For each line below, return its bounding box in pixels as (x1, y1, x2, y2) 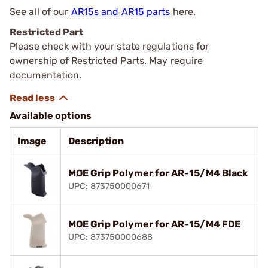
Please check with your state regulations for (10, 40, 209, 52)
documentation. (10, 69, 82, 81)
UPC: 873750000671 (68, 181, 150, 191)
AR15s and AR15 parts (71, 5, 170, 17)
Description (68, 135, 124, 147)
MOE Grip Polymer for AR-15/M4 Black (68, 167, 248, 179)
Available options (10, 109, 92, 121)
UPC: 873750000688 (68, 232, 153, 242)
